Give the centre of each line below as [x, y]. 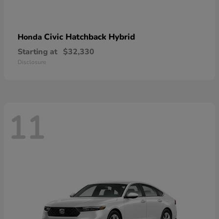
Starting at [37, 52]
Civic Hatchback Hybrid [89, 37]
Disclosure [32, 62]
